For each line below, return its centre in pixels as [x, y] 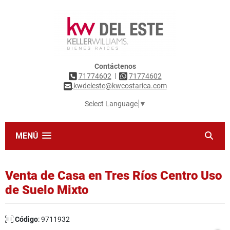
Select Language [111, 104]
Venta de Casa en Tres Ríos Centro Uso [113, 176]
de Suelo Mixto [47, 190]
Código [26, 219]
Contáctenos [115, 66]
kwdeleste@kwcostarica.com [120, 86]
